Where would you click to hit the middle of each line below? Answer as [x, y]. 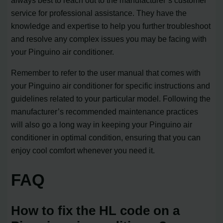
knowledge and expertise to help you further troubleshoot [111, 26]
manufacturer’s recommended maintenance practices [105, 111]
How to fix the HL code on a [96, 211]
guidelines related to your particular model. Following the [111, 98]
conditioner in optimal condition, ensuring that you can [106, 137]
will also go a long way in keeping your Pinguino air [102, 124]
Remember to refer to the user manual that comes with [106, 72]
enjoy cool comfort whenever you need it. [83, 150]
